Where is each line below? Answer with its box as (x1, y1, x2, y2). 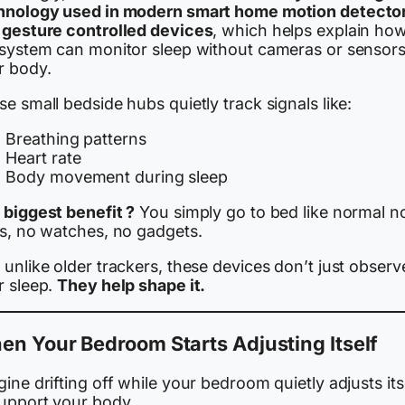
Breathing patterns (5, 129, 146, 149)
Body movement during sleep (5, 167, 228, 187)
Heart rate (5, 148, 81, 168)
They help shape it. (57, 275, 206, 295)
